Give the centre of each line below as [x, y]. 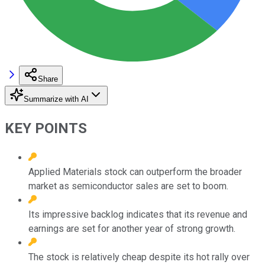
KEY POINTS [46, 128]
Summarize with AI [56, 99]
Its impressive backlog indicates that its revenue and [138, 214]
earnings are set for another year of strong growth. [132, 228]
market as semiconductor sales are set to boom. [128, 186]
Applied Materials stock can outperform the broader [135, 172]
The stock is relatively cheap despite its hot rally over [139, 257]
